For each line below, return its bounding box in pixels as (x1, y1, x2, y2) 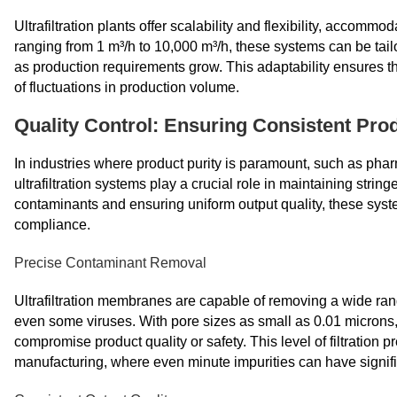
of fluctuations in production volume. (14, 80, 239, 95)
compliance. (14, 217, 90, 232)
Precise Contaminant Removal (14, 255, 206, 270)
